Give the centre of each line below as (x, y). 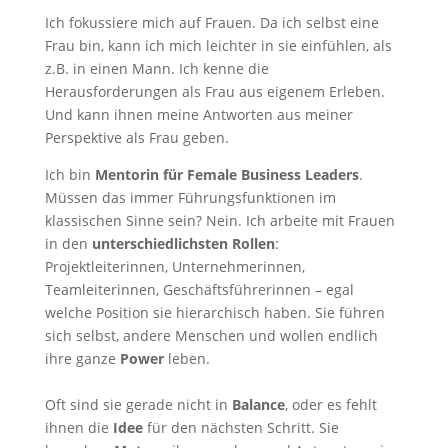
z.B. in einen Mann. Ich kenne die (156, 68)
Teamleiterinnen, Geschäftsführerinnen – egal (199, 289)
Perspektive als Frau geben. (136, 137)
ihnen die (78, 427)
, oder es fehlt (330, 404)
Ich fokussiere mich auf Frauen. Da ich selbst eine (211, 22)
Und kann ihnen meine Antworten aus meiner (198, 114)
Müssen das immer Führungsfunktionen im (190, 197)
